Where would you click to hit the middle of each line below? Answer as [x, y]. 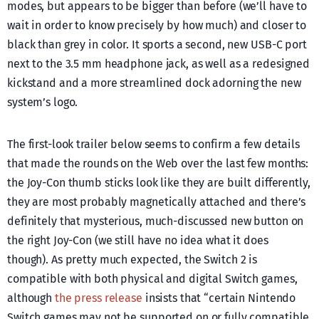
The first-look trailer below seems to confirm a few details [153, 145]
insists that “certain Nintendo [219, 298]
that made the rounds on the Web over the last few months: [158, 164]
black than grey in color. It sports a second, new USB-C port [157, 45]
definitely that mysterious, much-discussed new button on [156, 221]
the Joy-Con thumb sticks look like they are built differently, [159, 183]
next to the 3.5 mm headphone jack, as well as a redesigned [159, 64]
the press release [98, 298]
